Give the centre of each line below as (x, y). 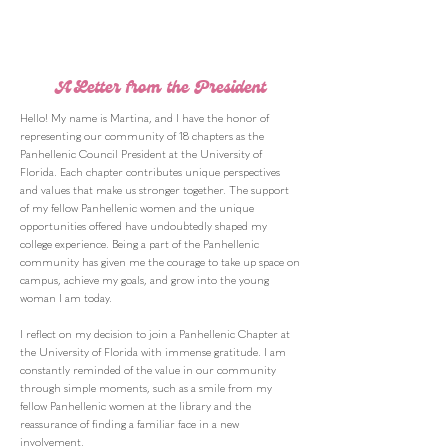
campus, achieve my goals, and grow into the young (144, 280)
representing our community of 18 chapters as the (142, 136)
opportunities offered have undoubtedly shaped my (143, 226)
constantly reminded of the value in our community (148, 370)
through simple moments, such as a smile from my (146, 388)
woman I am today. (67, 298)
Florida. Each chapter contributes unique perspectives (150, 172)
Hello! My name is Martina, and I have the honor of (144, 118)
